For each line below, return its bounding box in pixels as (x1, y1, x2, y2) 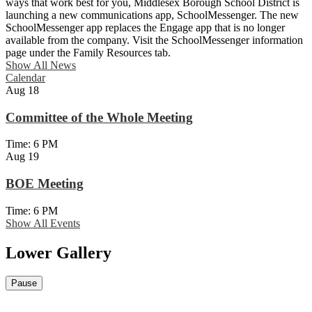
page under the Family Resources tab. (6, 46, 171, 58)
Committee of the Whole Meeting (6, 109, 193, 125)
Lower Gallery (6, 243, 111, 262)
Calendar (6, 71, 45, 84)
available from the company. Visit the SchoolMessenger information (6, 33, 303, 46)
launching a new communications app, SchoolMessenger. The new (6, 8, 299, 21)
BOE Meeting (6, 175, 84, 191)
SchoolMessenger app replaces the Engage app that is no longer (6, 21, 285, 33)
